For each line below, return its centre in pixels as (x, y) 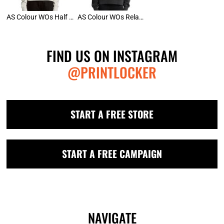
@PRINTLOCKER (112, 72)
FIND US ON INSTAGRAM (112, 56)
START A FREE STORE (112, 114)
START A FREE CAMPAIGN (112, 154)
